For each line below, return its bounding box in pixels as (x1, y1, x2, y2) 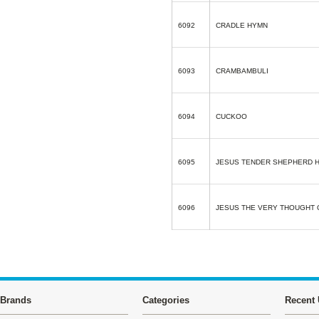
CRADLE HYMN (216, 21, 268, 29)
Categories (142, 295, 189, 305)
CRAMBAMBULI (216, 67, 268, 75)
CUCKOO (216, 113, 247, 120)
